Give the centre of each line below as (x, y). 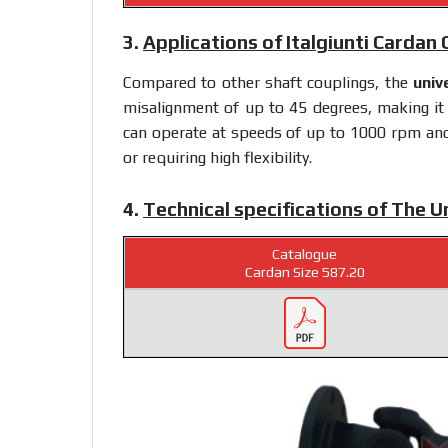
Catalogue (304, 254)
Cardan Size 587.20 (304, 272)
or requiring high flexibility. (217, 157)
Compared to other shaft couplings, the (268, 82)
